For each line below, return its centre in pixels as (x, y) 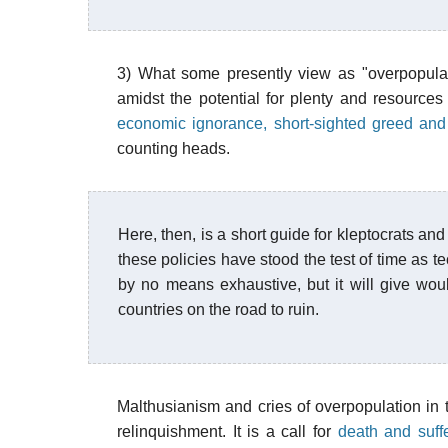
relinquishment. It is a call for (227, 431)
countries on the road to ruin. (218, 309)
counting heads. (173, 148)
